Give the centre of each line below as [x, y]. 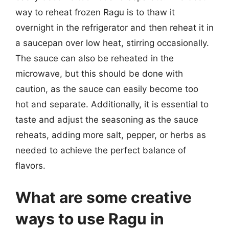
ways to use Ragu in [90, 219]
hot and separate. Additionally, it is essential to [112, 104]
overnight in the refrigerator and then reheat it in [114, 28]
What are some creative [104, 197]
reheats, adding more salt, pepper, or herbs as [111, 135]
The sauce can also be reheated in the [95, 58]
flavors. [30, 166]
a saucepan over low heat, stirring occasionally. [112, 43]
